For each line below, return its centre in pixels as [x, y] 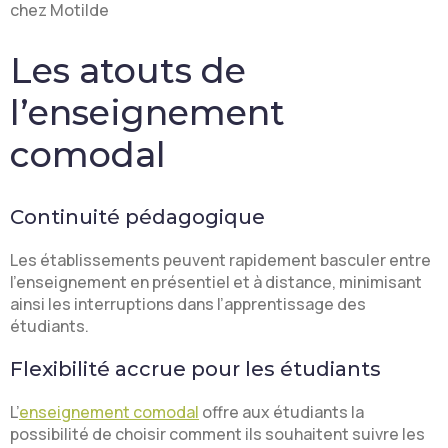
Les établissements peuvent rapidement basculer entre [220, 260]
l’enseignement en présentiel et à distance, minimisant [216, 282]
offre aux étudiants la [281, 412]
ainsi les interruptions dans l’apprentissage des [188, 304]
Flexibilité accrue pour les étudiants [195, 369]
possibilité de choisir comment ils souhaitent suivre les [217, 434]
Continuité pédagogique [137, 217]
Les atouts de [128, 71]
